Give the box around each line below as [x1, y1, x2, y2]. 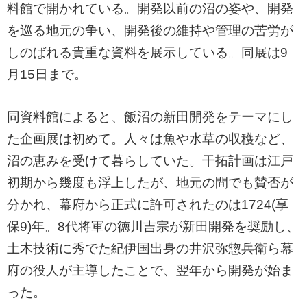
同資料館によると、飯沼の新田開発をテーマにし [7, 110, 293, 125]
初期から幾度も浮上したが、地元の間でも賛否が [7, 175, 293, 191]
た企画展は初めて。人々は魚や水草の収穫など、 [7, 132, 293, 147]
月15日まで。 [7, 67, 87, 82]
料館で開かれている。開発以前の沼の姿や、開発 [7, 1, 293, 16]
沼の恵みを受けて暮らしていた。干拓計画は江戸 [7, 153, 293, 169]
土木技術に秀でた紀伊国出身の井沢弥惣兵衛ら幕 [7, 241, 293, 256]
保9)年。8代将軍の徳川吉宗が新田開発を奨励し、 [7, 219, 299, 234]
